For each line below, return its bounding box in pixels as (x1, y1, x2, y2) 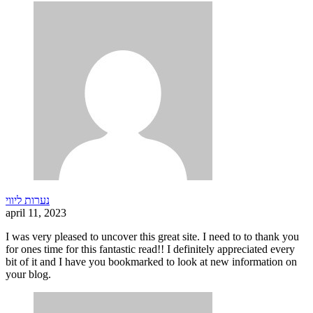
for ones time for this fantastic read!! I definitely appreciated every (6, 243, 295, 256)
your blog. (6, 268, 51, 281)
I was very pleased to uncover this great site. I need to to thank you (6, 231, 299, 243)
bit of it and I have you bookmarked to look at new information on (6, 256, 297, 268)
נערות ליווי (6, 194, 50, 207)
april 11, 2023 (6, 207, 66, 219)
